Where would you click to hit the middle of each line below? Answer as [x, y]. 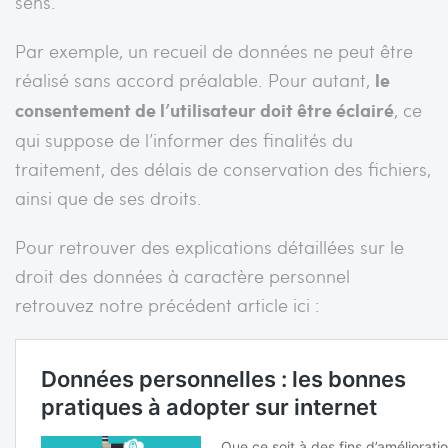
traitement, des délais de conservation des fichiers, [223, 168]
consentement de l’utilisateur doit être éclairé [204, 109]
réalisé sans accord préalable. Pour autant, [195, 79]
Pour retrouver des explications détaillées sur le [209, 246]
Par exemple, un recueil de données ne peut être [214, 50]
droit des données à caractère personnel [182, 275]
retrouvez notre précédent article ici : [167, 304]
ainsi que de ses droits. [108, 197]
